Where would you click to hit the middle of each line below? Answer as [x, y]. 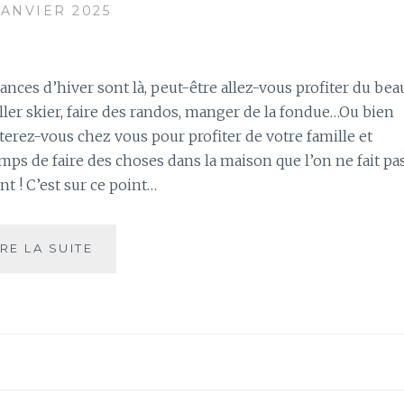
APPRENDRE [139, 327]
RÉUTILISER [137, 367]
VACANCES [135, 287]
